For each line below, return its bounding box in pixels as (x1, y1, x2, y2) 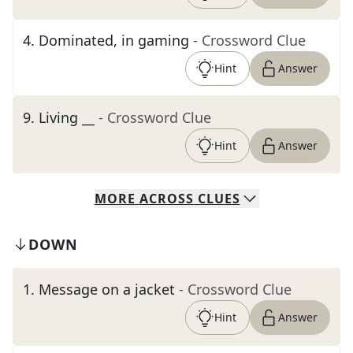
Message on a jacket (39, 280, 175, 299)
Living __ (39, 108, 95, 127)
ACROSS (139, 190, 194, 207)
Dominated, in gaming (39, 31, 189, 50)
